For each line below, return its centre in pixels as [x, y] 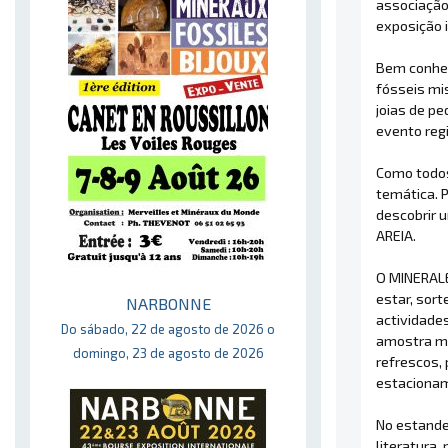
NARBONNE [168, 303]
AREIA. [396, 235]
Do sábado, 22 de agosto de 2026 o [168, 329]
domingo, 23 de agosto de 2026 [168, 353]
